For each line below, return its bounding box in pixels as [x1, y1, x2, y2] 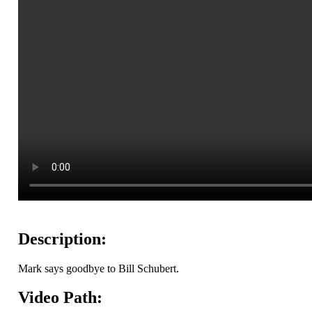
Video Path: [18, 288, 102, 307]
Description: [18, 229, 107, 248]
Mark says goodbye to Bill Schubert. [18, 262, 179, 274]
